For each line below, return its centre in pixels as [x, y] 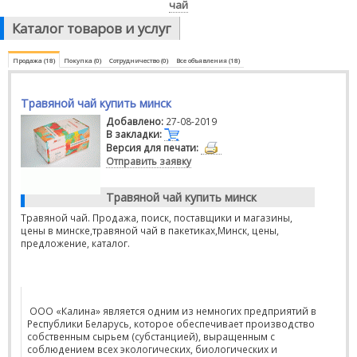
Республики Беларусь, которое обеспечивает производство [171, 324]
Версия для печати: [152, 147]
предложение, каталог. [75, 243]
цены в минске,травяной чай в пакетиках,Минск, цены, [150, 230]
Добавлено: [135, 121]
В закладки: [134, 134]
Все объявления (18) [208, 60]
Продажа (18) [34, 60]
